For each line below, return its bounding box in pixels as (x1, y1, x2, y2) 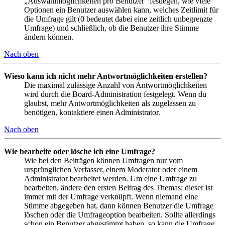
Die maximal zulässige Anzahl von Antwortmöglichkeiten (24, 81, 207, 90)
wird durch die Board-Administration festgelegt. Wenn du (24, 90, 206, 99)
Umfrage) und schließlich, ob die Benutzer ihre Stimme (24, 24, 199, 33)
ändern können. (24, 33, 73, 42)
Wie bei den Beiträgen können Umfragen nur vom (24, 156, 183, 165)
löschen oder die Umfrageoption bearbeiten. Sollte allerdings (24, 210, 215, 219)
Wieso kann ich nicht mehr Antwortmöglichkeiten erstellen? (4, 72, 207, 81)
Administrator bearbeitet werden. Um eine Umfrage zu (24, 174, 197, 183)
